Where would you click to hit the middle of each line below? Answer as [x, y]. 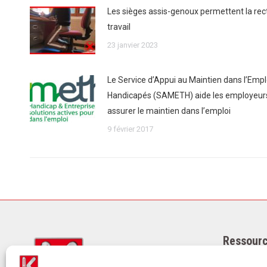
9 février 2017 [130, 129]
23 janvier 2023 [133, 45]
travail [119, 27]
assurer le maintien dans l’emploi [169, 111]
